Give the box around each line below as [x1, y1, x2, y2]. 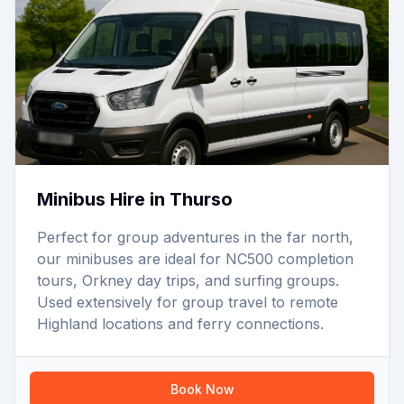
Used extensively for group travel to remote [37, 293, 338, 311]
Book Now [170, 381, 234, 397]
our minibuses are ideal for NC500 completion [37, 250, 353, 268]
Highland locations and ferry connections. [37, 315, 324, 333]
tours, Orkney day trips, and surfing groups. [37, 271, 339, 289]
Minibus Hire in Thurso [37, 188, 233, 210]
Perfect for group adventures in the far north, [37, 228, 353, 246]
